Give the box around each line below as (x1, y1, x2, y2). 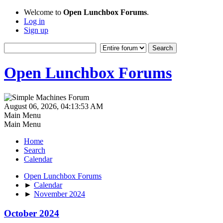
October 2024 (4, 208, 59, 219)
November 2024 (34, 189, 85, 198)
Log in (24, 17, 45, 25)
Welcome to (24, 8, 63, 16)
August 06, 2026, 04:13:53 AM (4, 102, 103, 111)
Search (24, 145, 45, 154)
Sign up (24, 26, 48, 34)
